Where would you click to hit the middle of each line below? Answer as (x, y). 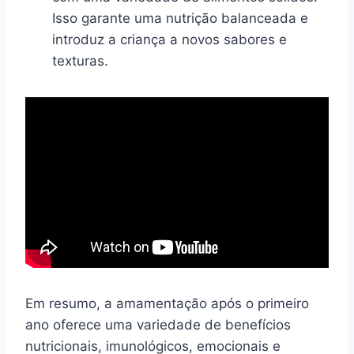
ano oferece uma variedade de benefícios (158, 324)
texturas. (80, 60)
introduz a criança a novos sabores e (169, 39)
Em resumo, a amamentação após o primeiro (167, 303)
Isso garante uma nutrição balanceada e (180, 18)
